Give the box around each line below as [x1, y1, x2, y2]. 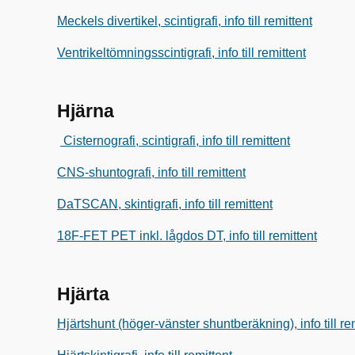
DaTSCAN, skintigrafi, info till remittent [57, 197, 273, 211]
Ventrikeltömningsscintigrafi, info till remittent [57, 46, 306, 59]
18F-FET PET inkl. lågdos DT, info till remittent [57, 229, 317, 242]
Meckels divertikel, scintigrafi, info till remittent [57, 14, 312, 28]
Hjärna [57, 101, 114, 121]
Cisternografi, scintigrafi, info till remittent [60, 134, 290, 147]
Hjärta [57, 284, 109, 304]
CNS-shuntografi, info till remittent [57, 166, 246, 179]
